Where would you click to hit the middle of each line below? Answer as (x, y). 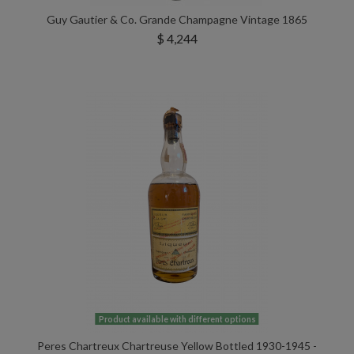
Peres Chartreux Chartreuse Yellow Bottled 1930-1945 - (177, 345)
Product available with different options (177, 319)
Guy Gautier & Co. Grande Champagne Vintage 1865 (177, 19)
